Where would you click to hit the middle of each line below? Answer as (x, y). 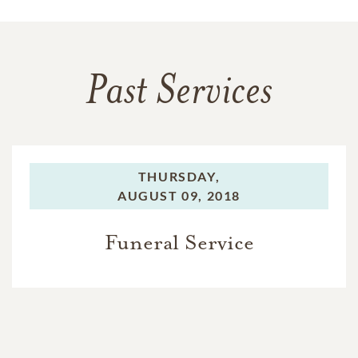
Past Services (179, 93)
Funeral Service (179, 243)
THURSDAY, (179, 176)
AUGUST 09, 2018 (179, 195)
